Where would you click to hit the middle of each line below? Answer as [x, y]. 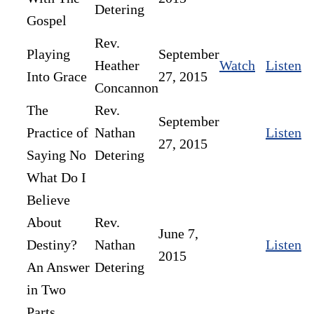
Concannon [127, 87]
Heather [117, 65]
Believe [48, 199]
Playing [48, 54]
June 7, [178, 233]
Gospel [47, 20]
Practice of [57, 132]
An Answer [58, 267]
